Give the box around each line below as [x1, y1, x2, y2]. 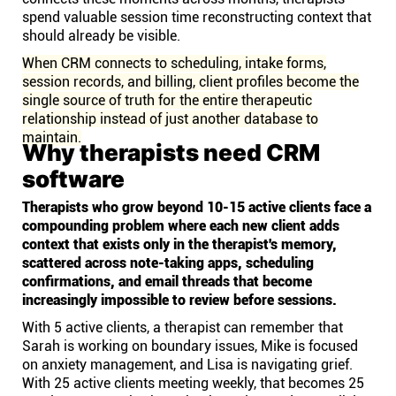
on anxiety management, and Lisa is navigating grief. [22, 356, 353, 373]
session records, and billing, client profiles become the [22, 73, 359, 90]
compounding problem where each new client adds [22, 217, 339, 234]
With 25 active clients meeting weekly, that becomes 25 [22, 375, 364, 392]
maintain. [22, 129, 81, 146]
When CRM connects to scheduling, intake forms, [22, 55, 326, 72]
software [22, 165, 125, 193]
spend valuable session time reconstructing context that [22, 9, 371, 26]
